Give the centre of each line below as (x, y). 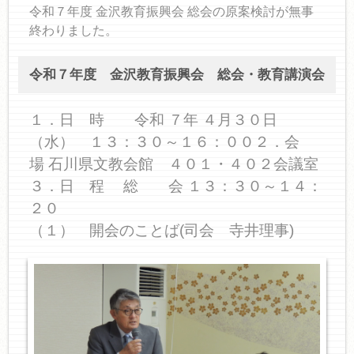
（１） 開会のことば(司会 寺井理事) (161, 230)
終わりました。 (73, 30)
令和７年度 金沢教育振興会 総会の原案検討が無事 (171, 11)
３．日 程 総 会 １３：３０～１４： (175, 186)
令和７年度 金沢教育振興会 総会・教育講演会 (177, 75)
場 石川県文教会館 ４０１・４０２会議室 (173, 164)
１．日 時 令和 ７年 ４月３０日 (153, 120)
